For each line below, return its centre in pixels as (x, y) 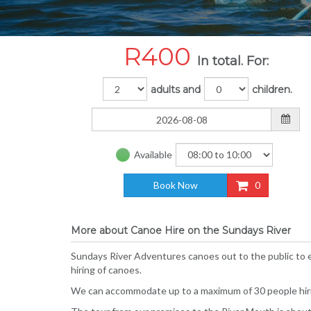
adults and (176, 89)
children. (272, 89)
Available (153, 154)
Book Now (175, 185)
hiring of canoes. (106, 270)
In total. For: (233, 61)
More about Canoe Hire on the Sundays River (181, 230)
